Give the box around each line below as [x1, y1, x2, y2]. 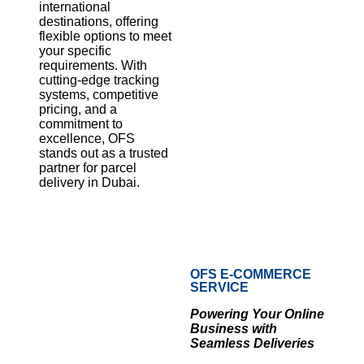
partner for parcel [39, 161, 136, 175]
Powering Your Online [190, 307, 324, 322]
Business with [190, 322, 277, 336]
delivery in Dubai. [39, 175, 140, 190]
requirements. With [39, 58, 147, 73]
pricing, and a [39, 102, 117, 117]
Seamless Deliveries [190, 336, 314, 351]
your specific [39, 44, 111, 58]
